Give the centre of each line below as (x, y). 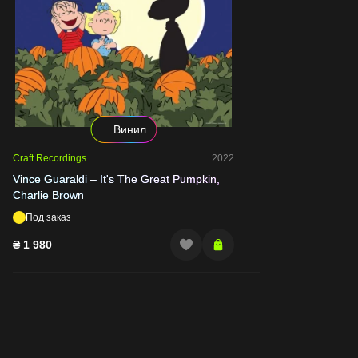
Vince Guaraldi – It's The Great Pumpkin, (116, 179)
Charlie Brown (48, 195)
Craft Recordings (50, 158)
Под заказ (48, 217)
